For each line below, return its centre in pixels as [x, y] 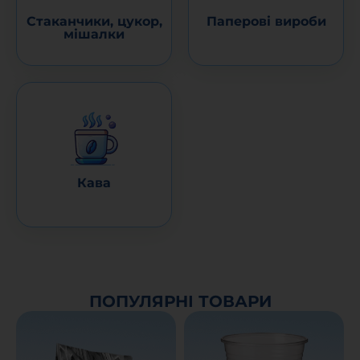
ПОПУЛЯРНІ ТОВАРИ [180, 301]
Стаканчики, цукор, [94, 21]
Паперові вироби [266, 21]
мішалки [94, 34]
